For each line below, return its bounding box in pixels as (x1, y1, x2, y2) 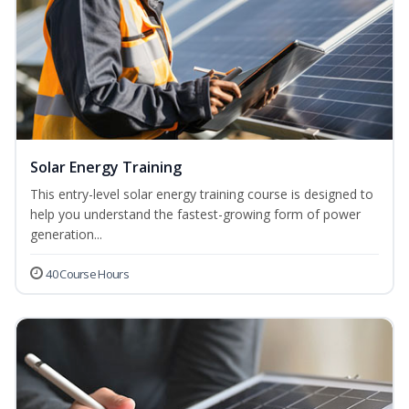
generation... (30, 225, 102, 244)
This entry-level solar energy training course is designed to (30, 185, 373, 204)
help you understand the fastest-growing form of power (30, 205, 361, 224)
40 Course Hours (46, 266, 129, 283)
